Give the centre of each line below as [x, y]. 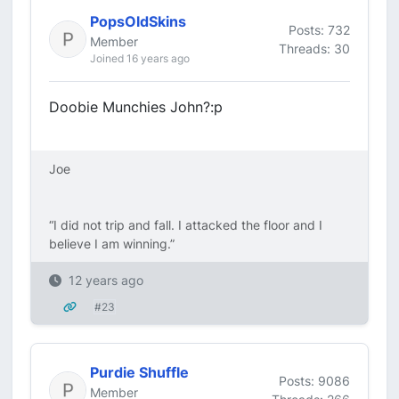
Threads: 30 [314, 48]
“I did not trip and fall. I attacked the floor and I [186, 225]
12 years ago [106, 280]
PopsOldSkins [138, 21]
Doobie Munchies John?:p [136, 107]
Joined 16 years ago [140, 58]
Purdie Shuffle [139, 372]
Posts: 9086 [314, 380]
